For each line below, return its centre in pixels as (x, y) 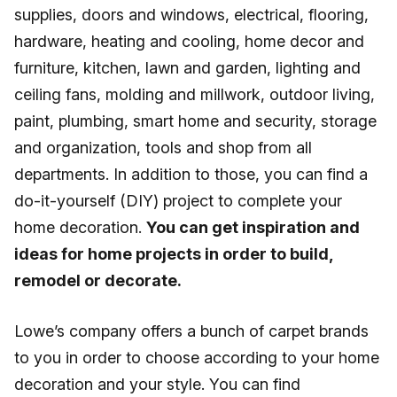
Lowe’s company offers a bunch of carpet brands (191, 331)
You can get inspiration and (253, 227)
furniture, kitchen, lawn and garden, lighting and (187, 68)
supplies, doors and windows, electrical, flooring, (191, 15)
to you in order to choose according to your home (197, 358)
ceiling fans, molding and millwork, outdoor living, (195, 94)
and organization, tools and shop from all (163, 148)
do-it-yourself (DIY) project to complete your (178, 201)
